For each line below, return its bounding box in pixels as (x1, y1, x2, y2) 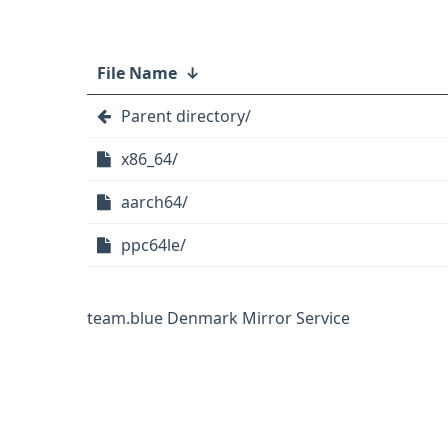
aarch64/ (121, 191, 188, 213)
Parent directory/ (121, 105, 251, 127)
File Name (97, 62, 177, 84)
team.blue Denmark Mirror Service (87, 307, 350, 329)
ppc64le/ (121, 234, 186, 256)
